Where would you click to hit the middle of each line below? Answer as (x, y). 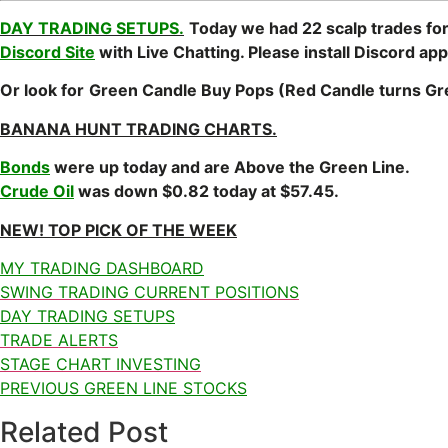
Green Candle (143, 90)
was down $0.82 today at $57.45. (214, 191)
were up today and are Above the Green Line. (238, 167)
